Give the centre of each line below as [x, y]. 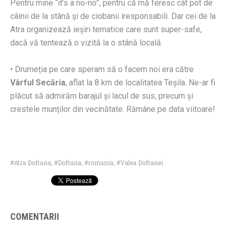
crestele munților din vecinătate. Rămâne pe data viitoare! [113, 109]
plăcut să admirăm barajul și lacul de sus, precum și [102, 96]
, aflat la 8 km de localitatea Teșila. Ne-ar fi [140, 83]
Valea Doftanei [142, 163]
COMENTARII [35, 217]
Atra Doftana [32, 163]
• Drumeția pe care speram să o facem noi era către [102, 70]
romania [101, 163]
